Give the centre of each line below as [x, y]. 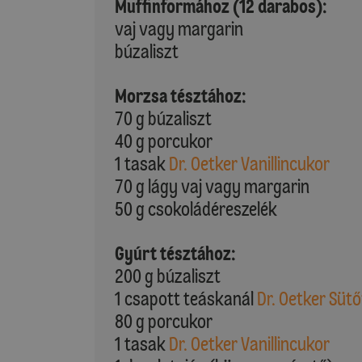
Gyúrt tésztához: [175, 253]
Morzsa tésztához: [181, 96]
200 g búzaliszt [168, 276]
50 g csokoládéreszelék [196, 209]
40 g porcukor [164, 141]
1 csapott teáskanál [186, 299]
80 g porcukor [164, 321]
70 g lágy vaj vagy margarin [212, 186]
